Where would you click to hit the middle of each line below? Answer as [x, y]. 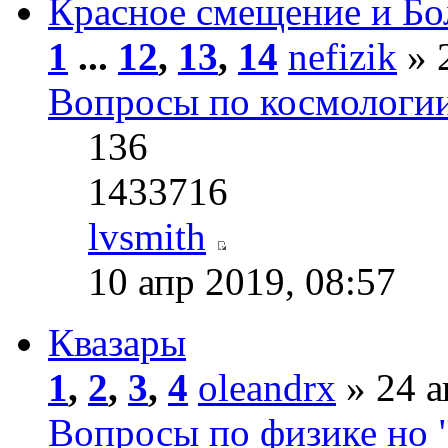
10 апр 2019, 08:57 [242, 282]
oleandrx [267, 388]
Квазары [117, 343]
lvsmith [147, 237]
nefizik [342, 57]
